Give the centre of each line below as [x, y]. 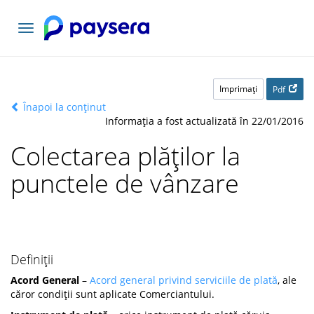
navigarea [48, 43]
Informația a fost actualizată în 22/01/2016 [204, 121]
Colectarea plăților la [125, 156]
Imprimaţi [238, 89]
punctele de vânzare [125, 183]
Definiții [32, 259]
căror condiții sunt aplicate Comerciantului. [112, 294]
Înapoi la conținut [63, 107]
